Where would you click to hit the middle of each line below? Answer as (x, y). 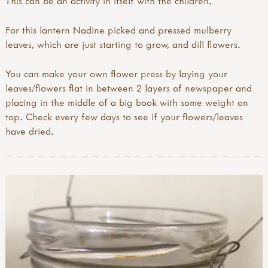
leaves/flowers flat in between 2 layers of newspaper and (129, 88)
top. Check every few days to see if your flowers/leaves (124, 116)
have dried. (30, 131)
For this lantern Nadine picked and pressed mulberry (118, 30)
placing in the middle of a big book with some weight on (127, 102)
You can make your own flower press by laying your (116, 73)
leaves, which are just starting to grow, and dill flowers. (123, 45)
